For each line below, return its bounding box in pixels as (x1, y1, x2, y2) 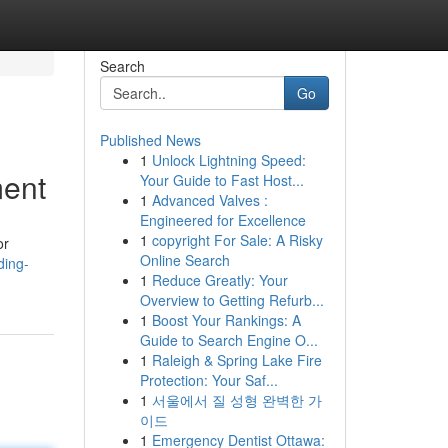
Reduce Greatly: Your (151, 270, 288, 290)
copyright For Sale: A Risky (151, 230, 323, 250)
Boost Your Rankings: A (151, 310, 301, 330)
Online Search (139, 250, 230, 270)
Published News (99, 130, 201, 150)
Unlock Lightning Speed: (151, 150, 306, 170)
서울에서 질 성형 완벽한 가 (151, 390, 322, 410)
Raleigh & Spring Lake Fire (151, 350, 322, 370)
